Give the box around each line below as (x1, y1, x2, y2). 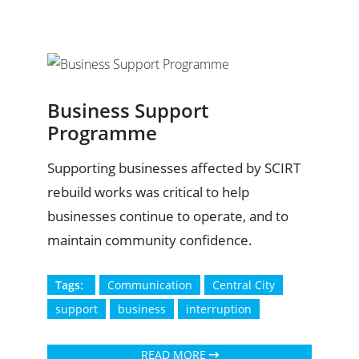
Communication (107, 277, 192, 293)
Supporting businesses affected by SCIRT (47, 159, 301, 178)
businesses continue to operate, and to (47, 207, 288, 226)
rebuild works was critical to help (47, 183, 249, 202)
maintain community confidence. (47, 231, 252, 250)
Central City (212, 277, 275, 293)
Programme (47, 119, 157, 147)
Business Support (47, 97, 208, 124)
